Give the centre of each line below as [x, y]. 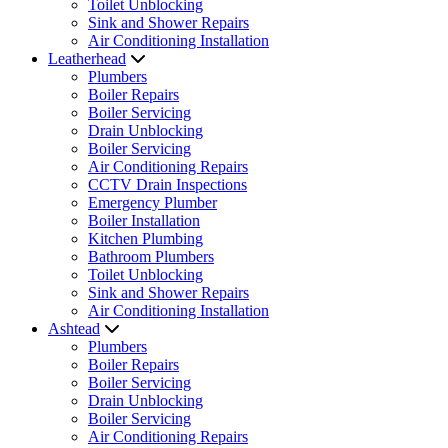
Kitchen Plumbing [145, 238]
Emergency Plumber [152, 202]
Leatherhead [87, 58]
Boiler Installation [144, 220]
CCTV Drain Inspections [167, 184]
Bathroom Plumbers [151, 256]
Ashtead [74, 328]
